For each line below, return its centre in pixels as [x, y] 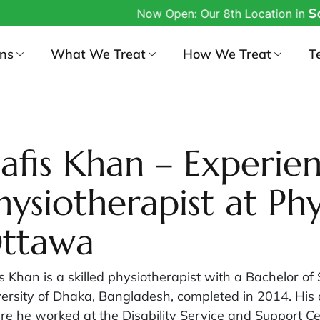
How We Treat [227, 54]
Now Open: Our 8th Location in [197, 14]
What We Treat [99, 54]
